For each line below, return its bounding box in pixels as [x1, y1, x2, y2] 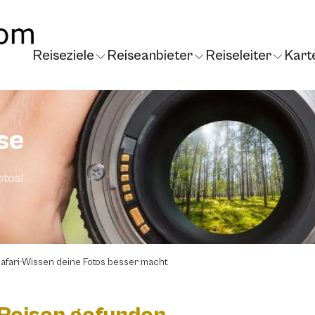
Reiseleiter [205, 48, 271, 65]
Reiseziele [32, 48, 94, 65]
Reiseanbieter [107, 48, 193, 65]
